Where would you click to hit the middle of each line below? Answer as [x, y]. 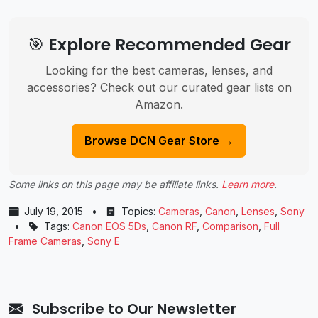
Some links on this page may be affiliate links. [115, 185]
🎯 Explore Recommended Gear [159, 45]
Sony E [104, 241]
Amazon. [159, 105]
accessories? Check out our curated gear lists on [159, 88]
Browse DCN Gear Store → [159, 141]
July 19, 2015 [54, 212]
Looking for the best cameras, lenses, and [159, 71]
